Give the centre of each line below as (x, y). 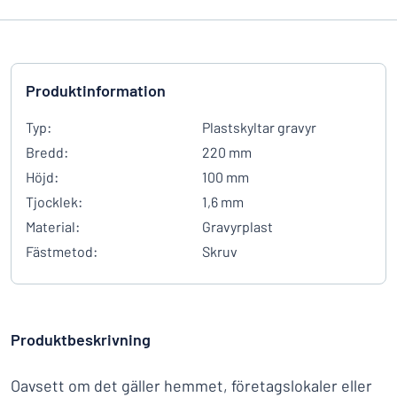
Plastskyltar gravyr (259, 127)
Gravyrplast (237, 226)
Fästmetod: (62, 251)
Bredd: (47, 152)
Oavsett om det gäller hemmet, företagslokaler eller (191, 385)
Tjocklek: (54, 202)
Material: (53, 226)
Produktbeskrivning (81, 339)
